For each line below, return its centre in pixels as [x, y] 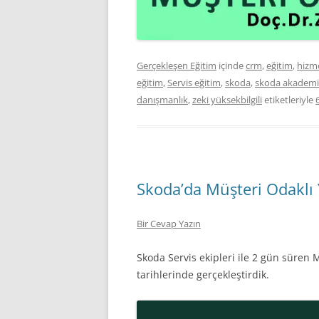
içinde [231, 65]
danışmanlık [162, 99]
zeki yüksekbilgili [227, 99]
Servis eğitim [194, 82]
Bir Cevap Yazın [169, 223]
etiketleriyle [289, 99]
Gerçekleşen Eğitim [177, 65]
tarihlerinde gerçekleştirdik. [203, 274]
